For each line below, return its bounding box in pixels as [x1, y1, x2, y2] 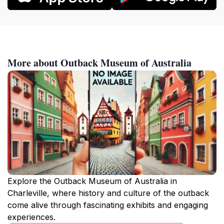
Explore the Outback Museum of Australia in [7, 175, 177, 186]
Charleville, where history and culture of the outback [7, 187, 209, 198]
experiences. [7, 211, 55, 222]
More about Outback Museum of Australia [7, 55, 191, 70]
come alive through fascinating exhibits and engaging [7, 199, 208, 210]
